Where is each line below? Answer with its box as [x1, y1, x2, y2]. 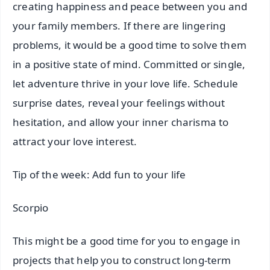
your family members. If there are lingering [13, 19, 226, 33]
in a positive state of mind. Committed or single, [13, 57, 246, 72]
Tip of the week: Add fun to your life [13, 168, 186, 182]
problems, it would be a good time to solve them [13, 38, 246, 52]
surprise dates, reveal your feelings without [13, 96, 225, 110]
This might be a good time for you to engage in [13, 234, 240, 248]
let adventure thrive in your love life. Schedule [13, 77, 239, 91]
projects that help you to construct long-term [13, 253, 231, 268]
